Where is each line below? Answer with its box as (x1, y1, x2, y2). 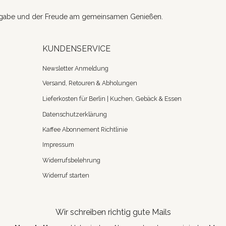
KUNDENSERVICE (42, 44, 110, 54)
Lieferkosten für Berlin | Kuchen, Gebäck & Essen (42, 95, 182, 103)
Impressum (42, 141, 74, 149)
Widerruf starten (42, 172, 89, 179)
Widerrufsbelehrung (42, 156, 100, 164)
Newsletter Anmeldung (42, 64, 108, 72)
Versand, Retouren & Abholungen (42, 80, 137, 88)
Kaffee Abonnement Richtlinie (42, 126, 128, 134)
